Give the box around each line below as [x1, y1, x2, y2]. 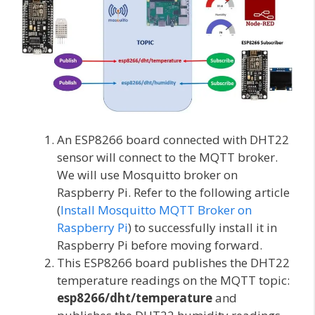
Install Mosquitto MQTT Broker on [60, 201, 252, 218]
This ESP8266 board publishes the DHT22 [57, 254, 290, 271]
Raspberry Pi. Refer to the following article [57, 184, 290, 200]
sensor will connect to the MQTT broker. [57, 148, 278, 165]
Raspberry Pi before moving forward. [57, 236, 262, 253]
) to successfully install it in [128, 219, 277, 236]
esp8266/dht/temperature [57, 289, 212, 306]
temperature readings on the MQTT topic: [57, 271, 290, 288]
